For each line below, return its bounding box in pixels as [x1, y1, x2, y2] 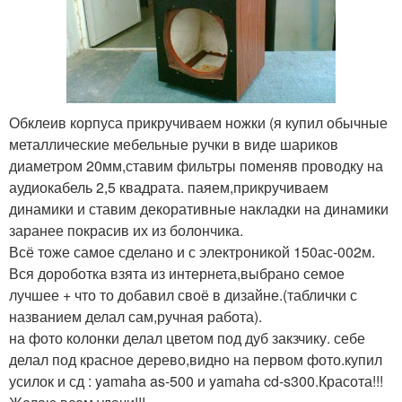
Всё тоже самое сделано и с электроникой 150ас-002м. [9, 240, 375, 262]
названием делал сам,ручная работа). [9, 305, 262, 327]
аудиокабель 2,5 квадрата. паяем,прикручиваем [9, 176, 328, 197]
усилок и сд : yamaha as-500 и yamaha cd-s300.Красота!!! [9, 370, 383, 391]
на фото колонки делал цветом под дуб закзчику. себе [9, 327, 365, 348]
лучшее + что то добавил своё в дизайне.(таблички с [9, 284, 357, 305]
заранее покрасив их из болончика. [9, 219, 243, 240]
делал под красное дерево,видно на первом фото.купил [9, 348, 382, 370]
